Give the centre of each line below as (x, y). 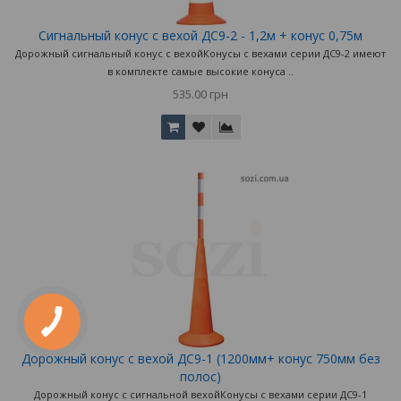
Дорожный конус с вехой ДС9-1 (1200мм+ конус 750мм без (200, 358)
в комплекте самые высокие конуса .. (200, 71)
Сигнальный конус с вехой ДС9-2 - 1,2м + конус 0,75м (200, 35)
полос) (200, 376)
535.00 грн (200, 94)
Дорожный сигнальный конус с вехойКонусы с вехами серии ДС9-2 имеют (200, 53)
